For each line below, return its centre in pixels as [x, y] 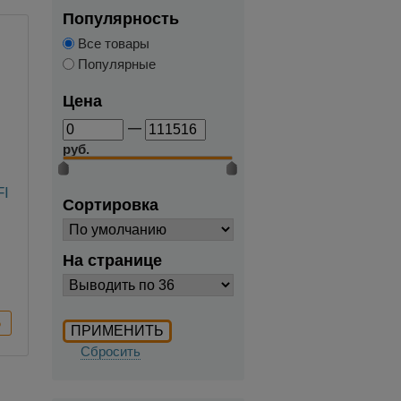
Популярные [115, 64]
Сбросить [110, 351]
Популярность [120, 18]
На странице [112, 260]
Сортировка [110, 205]
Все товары [111, 43]
